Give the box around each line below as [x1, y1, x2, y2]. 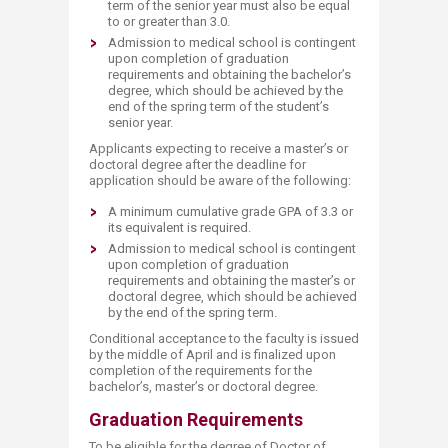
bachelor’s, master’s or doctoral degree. [89, 379, 318, 394]
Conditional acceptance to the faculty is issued [89, 331, 359, 346]
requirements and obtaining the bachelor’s [108, 67, 351, 82]
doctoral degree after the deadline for [89, 157, 306, 172]
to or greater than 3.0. [108, 14, 230, 29]
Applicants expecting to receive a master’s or [89, 141, 348, 156]
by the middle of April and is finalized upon [89, 347, 336, 362]
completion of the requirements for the [89, 363, 312, 378]
